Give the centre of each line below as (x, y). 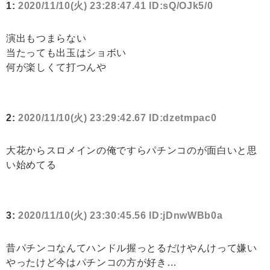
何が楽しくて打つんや (56, 67)
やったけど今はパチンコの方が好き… (92, 263)
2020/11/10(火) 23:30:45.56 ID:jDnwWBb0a (121, 216)
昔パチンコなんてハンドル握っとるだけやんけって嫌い (132, 248)
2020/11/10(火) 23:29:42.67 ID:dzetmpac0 (118, 118)
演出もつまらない (46, 39)
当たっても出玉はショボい (66, 53)
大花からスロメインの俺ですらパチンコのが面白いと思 (132, 151)
